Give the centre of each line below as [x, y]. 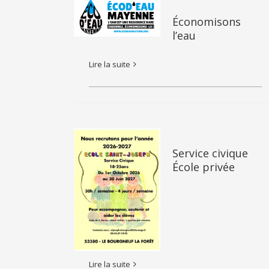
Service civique [210, 153]
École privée [204, 167]
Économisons [207, 22]
